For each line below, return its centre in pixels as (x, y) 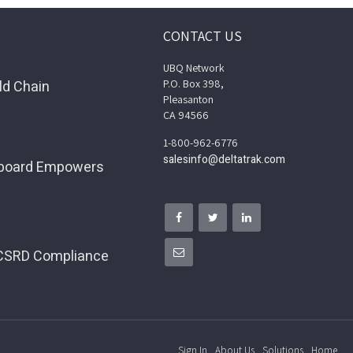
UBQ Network (194, 67)
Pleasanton (189, 99)
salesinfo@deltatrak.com (225, 159)
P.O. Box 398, (194, 83)
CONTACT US (203, 35)
